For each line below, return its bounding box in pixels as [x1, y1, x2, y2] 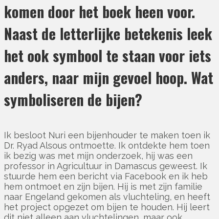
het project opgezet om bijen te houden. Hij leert [4, 201, 210, 212]
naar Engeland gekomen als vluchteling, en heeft [4, 191, 210, 202]
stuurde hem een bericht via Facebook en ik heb [4, 171, 208, 181]
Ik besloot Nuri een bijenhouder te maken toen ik [4, 130, 210, 140]
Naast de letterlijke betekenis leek [4, 22, 212, 44]
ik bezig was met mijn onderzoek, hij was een [4, 150, 193, 161]
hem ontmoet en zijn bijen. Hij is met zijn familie [4, 181, 202, 192]
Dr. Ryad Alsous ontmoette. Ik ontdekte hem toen [4, 140, 210, 151]
